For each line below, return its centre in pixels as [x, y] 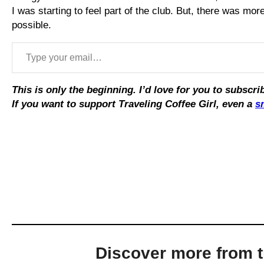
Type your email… [16, 41]
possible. [32, 25]
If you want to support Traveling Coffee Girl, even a [133, 104]
